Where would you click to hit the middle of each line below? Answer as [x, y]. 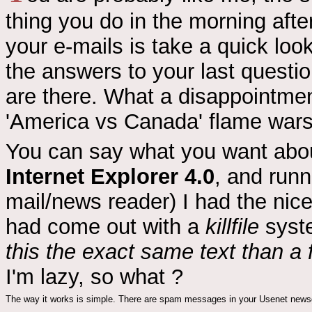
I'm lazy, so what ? [94, 276]
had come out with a [106, 226]
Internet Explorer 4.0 [110, 176]
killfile [232, 226]
